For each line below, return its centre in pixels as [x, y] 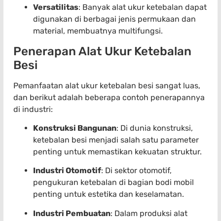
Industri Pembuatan [72, 213]
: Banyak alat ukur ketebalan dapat [143, 7]
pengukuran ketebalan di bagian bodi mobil [113, 183]
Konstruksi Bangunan [75, 128]
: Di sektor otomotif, [136, 171]
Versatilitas [56, 7]
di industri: [33, 109]
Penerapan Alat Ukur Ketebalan [102, 51]
